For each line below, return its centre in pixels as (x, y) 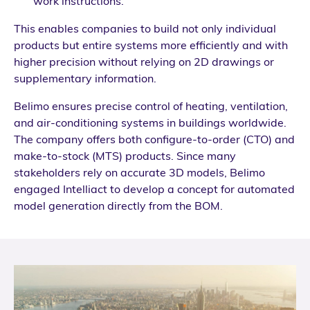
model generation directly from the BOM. (118, 205)
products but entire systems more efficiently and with (151, 45)
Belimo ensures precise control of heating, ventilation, (151, 106)
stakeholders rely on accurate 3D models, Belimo (139, 172)
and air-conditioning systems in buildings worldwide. (150, 122)
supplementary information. (85, 78)
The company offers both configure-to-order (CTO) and (154, 139)
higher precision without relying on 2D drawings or (144, 61)
